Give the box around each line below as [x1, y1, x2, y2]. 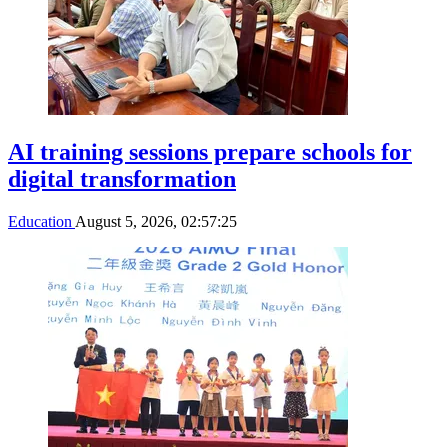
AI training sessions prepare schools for [8, 138, 412, 165]
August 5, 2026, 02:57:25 [75, 212, 237, 230]
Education [8, 212, 75, 230]
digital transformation [8, 165, 236, 192]
